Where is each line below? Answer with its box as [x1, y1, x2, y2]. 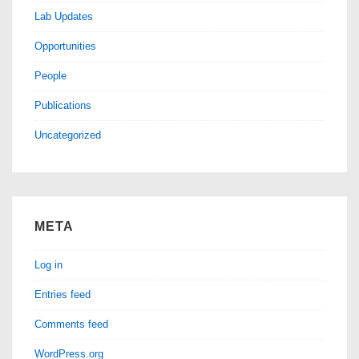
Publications [34, 99, 91, 111]
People [34, 69, 67, 82]
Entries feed [34, 288, 91, 301]
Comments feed [34, 317, 108, 330]
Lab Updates [34, 10, 93, 22]
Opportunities [34, 39, 96, 52]
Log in [34, 258, 63, 271]
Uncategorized [34, 128, 101, 141]
